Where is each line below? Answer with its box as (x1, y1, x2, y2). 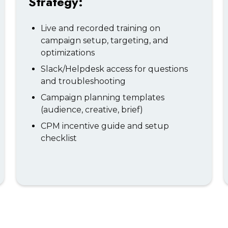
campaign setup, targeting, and (41, 36, 168, 45)
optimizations (41, 48, 95, 58)
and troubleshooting (41, 76, 126, 86)
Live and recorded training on (41, 23, 160, 33)
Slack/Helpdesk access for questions (41, 64, 188, 74)
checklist (41, 133, 77, 143)
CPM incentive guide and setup (41, 121, 169, 131)
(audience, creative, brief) (41, 105, 143, 115)
